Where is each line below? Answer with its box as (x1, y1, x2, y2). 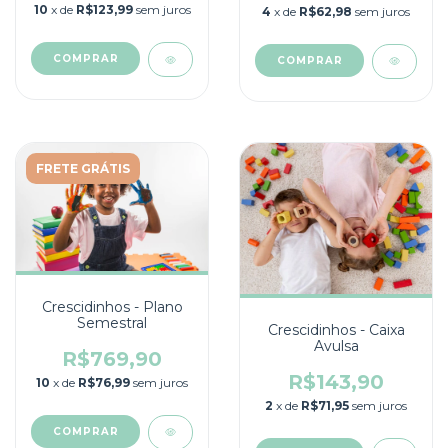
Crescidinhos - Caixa (267, 321, 405, 340)
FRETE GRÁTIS (36, 160, 130, 176)
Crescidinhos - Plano (41, 297, 183, 316)
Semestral (77, 313, 147, 332)
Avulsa (313, 337, 359, 356)
